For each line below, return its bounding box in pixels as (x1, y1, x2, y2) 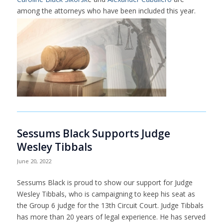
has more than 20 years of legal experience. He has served (16, 212, 206, 222)
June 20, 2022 (16, 157, 51, 165)
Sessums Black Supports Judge (16, 126, 170, 140)
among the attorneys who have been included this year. (16, 6, 196, 15)
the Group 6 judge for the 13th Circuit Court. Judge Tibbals (16, 200, 204, 210)
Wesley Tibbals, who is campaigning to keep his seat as (16, 189, 195, 199)
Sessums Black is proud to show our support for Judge (16, 177, 193, 187)
